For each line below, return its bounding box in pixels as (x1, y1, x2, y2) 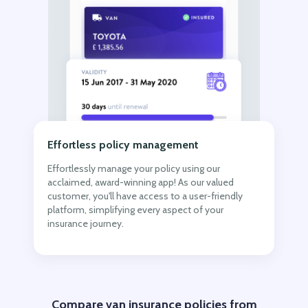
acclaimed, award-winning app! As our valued (47, 175, 234, 188)
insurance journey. (47, 217, 124, 230)
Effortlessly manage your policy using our (47, 162, 220, 175)
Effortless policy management (47, 137, 199, 151)
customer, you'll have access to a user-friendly (47, 189, 243, 202)
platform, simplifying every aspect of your (47, 203, 223, 216)
